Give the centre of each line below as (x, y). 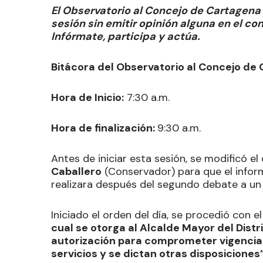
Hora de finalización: (104, 128)
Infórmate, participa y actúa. (126, 36)
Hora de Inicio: (87, 97)
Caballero (76, 171)
